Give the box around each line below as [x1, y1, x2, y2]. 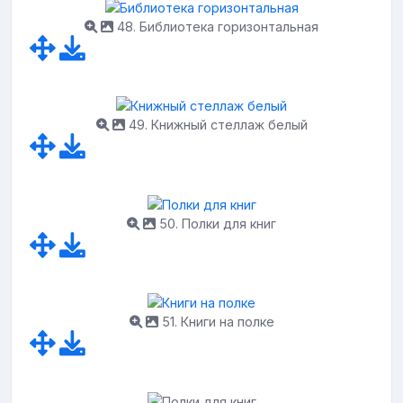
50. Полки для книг [156, 215, 276, 231]
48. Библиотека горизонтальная [113, 18, 318, 34]
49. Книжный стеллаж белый [124, 117, 308, 133]
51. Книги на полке [157, 314, 274, 330]
